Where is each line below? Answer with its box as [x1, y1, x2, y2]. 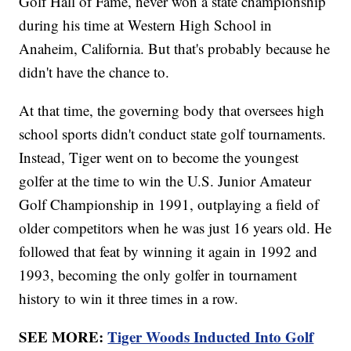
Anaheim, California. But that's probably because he [19, 38, 331, 59]
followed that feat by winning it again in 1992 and [19, 241, 318, 262]
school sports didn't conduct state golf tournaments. [19, 124, 327, 144]
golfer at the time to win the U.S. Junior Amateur [19, 171, 312, 191]
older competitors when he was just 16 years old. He [19, 218, 332, 238]
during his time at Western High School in [19, 15, 273, 35]
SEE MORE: [19, 326, 108, 348]
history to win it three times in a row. [19, 288, 244, 309]
